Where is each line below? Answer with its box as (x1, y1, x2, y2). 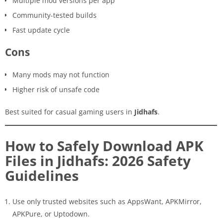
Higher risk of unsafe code (12, 84, 100, 94)
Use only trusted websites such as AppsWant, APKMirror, (12, 196, 202, 206)
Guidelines (5, 166, 79, 185)
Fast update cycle (12, 25, 70, 35)
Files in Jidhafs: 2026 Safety (5, 151, 191, 170)
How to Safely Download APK (5, 136, 204, 155)
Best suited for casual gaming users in (5, 107, 134, 116)
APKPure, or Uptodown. (12, 209, 90, 219)
